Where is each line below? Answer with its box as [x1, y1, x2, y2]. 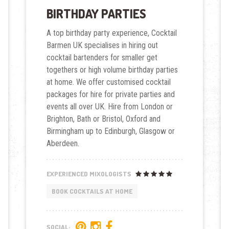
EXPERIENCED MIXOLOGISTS [47, 170, 133, 178]
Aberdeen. [47, 139, 80, 149]
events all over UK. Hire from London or [47, 102, 173, 112]
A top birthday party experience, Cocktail [47, 28, 177, 38]
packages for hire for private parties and [47, 89, 175, 100]
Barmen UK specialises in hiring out [47, 40, 158, 51]
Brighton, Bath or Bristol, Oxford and [47, 114, 161, 124]
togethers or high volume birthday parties [47, 65, 178, 75]
